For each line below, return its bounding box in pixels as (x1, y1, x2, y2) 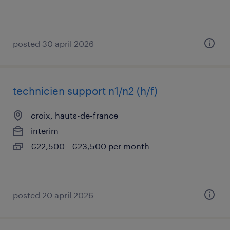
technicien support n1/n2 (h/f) (13, 85, 158, 97)
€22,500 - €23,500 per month (31, 141, 149, 151)
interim (31, 126, 59, 136)
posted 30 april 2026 (13, 39, 94, 48)
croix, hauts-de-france (31, 110, 118, 120)
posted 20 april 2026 (13, 190, 93, 200)
